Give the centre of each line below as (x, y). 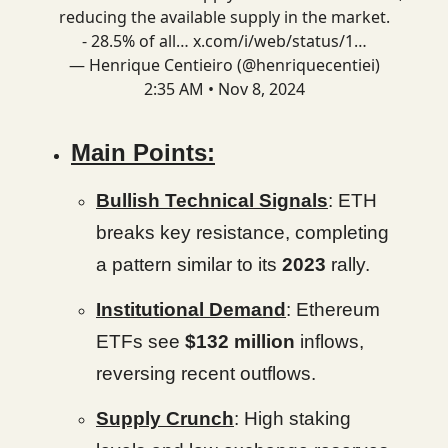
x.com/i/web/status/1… (279, 41)
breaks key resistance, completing (242, 232)
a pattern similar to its (189, 264)
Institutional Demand (191, 309)
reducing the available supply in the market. (224, 17)
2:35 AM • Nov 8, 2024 (224, 89)
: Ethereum (333, 309)
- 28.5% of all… (137, 41)
